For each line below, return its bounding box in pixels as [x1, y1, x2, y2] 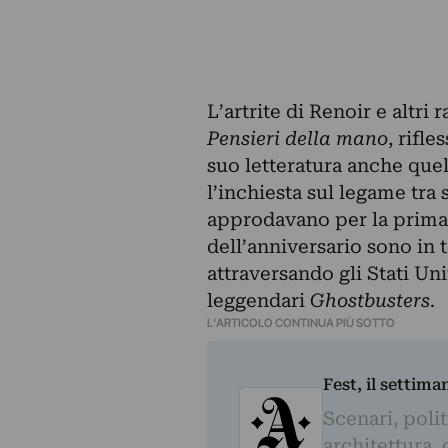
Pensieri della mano [206, 126, 388, 150]
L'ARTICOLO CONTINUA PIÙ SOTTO [206, 315, 395, 330]
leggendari [206, 288, 310, 312]
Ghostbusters [309, 288, 430, 312]
